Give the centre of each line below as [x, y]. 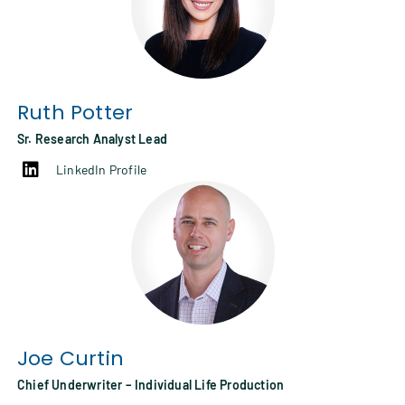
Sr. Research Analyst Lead [92, 139]
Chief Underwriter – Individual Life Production [151, 385]
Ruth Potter [75, 113]
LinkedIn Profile [102, 170]
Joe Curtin [71, 359]
